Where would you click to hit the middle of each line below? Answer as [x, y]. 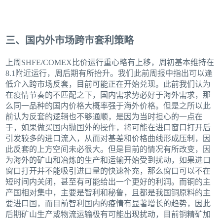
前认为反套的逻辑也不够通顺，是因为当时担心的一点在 [104, 116]
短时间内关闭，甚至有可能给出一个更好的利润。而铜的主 [108, 182]
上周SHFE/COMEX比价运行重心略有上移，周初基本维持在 [110, 62]
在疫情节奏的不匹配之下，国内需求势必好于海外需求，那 [108, 95]
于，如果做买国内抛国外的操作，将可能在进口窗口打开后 [108, 127]
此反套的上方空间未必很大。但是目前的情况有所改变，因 [108, 149]
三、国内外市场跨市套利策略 [70, 40]
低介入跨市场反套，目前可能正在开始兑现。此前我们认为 [108, 84]
